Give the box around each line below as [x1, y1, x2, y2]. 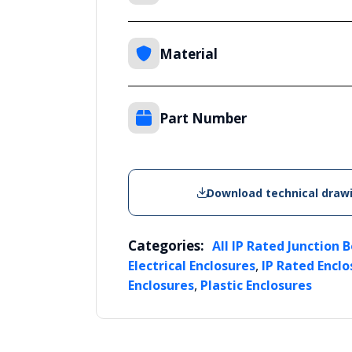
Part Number [159, 108, 247, 127]
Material [159, 44, 218, 63]
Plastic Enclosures [200, 277, 312, 295]
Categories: [128, 236, 204, 255]
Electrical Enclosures [128, 257, 255, 275]
